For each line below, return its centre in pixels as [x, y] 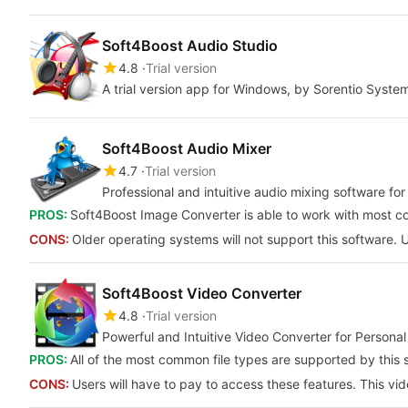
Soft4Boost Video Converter [202, 293]
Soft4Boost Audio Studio [190, 46]
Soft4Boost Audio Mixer [187, 148]
